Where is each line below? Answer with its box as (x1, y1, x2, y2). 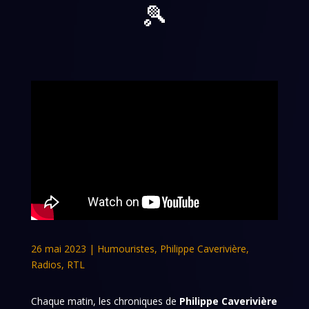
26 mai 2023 (30, 241, 86, 255)
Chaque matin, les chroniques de (30, 294, 179, 308)
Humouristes (97, 241, 154, 255)
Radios (30, 257, 61, 271)
